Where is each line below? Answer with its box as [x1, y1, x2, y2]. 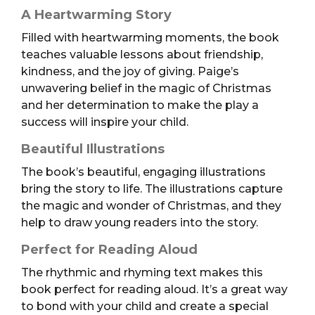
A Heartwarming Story [21, 6, 172, 22]
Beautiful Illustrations [21, 141, 165, 157]
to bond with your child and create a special [21, 299, 269, 313]
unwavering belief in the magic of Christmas [21, 81, 271, 95]
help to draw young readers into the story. [21, 215, 258, 229]
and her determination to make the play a [21, 98, 259, 112]
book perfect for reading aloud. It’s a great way [21, 282, 288, 296]
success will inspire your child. [21, 115, 188, 129]
